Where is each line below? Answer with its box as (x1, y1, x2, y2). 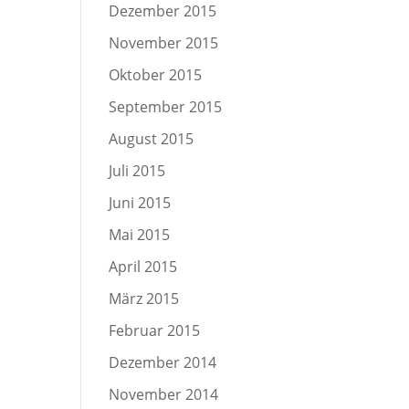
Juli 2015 (109, 161, 166, 181)
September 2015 (109, 97, 223, 117)
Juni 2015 (109, 193, 172, 213)
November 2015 (109, 33, 219, 53)
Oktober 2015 (109, 65, 203, 85)
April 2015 (109, 257, 178, 277)
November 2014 (109, 384, 219, 404)
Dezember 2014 (109, 352, 217, 372)
